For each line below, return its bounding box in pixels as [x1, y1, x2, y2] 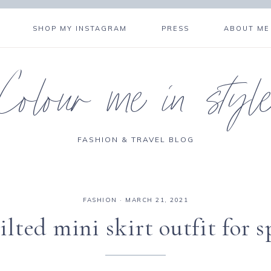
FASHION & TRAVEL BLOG [77, 135, 194, 144]
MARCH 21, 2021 [125, 196, 188, 204]
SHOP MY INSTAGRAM [33, 24, 128, 33]
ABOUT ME [223, 24, 270, 33]
